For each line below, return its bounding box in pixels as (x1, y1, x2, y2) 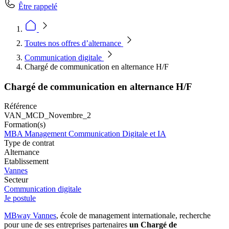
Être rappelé (18, 2, 57, 11)
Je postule (4, 194, 36, 203)
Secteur (4, 175, 28, 185)
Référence (4, 102, 37, 111)
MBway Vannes (4, 211, 56, 220)
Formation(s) (4, 120, 45, 129)
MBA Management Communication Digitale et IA (4, 129, 166, 139)
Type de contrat (4, 139, 54, 148)
